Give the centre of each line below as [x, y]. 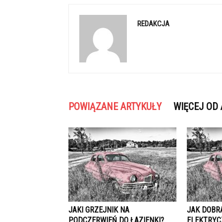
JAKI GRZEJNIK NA [99, 210]
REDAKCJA [153, 24]
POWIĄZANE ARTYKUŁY [115, 107]
